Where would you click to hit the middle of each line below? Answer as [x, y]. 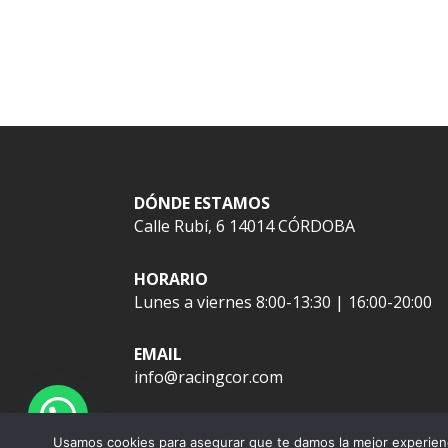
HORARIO [171, 278]
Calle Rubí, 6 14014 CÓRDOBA [245, 226]
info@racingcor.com [209, 377]
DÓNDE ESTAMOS [202, 203]
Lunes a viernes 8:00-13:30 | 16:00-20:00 [283, 301]
